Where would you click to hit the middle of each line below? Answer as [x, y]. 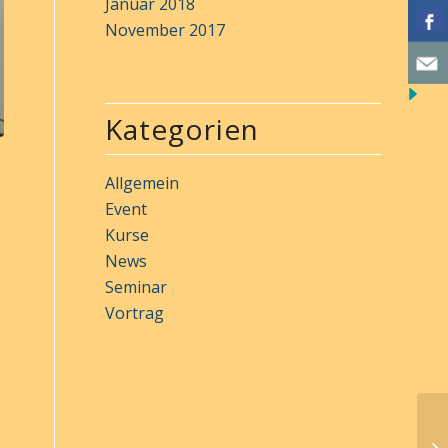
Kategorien [182, 129]
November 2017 [165, 30]
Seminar [136, 287]
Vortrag [135, 313]
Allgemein [142, 183]
